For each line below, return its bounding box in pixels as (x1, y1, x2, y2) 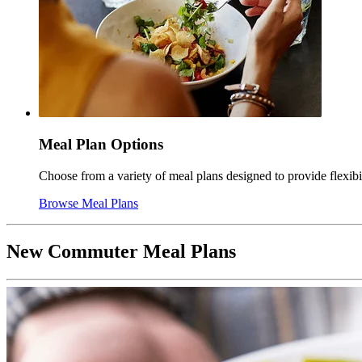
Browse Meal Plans (39, 196, 138, 210)
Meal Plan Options (39, 135, 163, 153)
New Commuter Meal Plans (6, 241, 236, 263)
